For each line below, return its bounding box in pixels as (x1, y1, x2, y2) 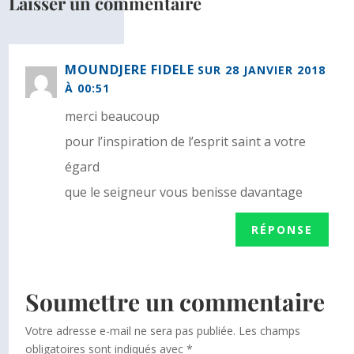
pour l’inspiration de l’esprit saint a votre (65, 133, 307, 151)
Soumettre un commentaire (25, 286, 326, 318)
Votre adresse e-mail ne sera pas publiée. (25, 323, 236, 339)
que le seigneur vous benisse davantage (65, 183, 303, 201)
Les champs (239, 323, 301, 339)
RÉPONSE (250, 222, 313, 238)
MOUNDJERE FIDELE (65, 61, 195, 79)
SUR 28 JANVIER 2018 (198, 62, 326, 78)
